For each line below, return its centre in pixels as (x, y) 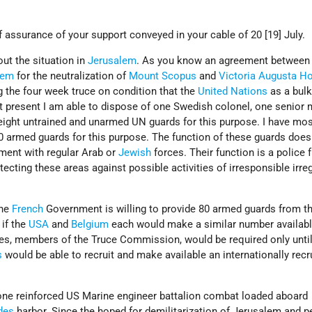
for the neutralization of (72, 76)
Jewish (135, 153)
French (28, 209)
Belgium (90, 225)
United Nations (233, 92)
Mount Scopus (163, 76)
